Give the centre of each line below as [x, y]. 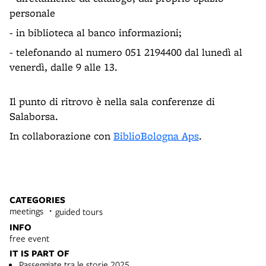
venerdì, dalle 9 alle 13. [64, 66]
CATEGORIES [37, 199]
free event [29, 238]
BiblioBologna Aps [156, 135]
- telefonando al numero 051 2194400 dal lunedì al [126, 52]
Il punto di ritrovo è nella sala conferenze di [112, 101]
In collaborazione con [61, 135]
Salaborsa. [34, 116]
